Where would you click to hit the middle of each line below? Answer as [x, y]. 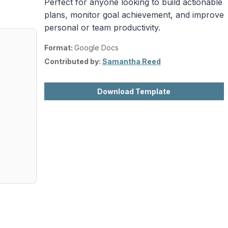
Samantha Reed [131, 61]
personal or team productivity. [102, 27]
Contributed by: [73, 61]
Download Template [134, 91]
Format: [59, 47]
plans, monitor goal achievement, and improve [134, 15]
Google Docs [96, 47]
